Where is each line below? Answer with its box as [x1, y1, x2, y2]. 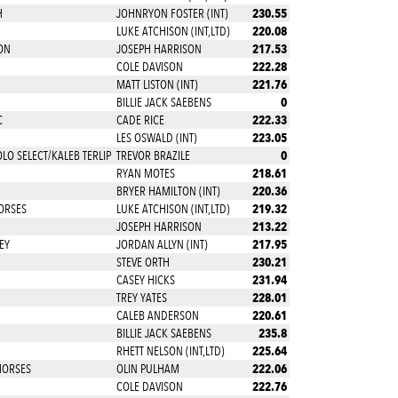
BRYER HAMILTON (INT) [115, 184, 220, 198]
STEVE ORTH [115, 255, 170, 269]
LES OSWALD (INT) [115, 131, 197, 145]
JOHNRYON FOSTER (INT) [115, 6, 228, 20]
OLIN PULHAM [115, 362, 179, 376]
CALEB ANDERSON [115, 308, 199, 322]
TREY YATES [115, 291, 167, 305]
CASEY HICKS [115, 273, 175, 287]
